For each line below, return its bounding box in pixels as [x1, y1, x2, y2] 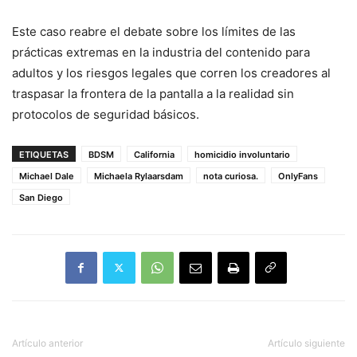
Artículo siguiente [268, 336, 345, 349]
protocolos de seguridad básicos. [12, 106, 199, 122]
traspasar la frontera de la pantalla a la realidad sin [12, 85, 294, 101]
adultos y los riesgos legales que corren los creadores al [12, 65, 331, 80]
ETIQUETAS [19, 148, 69, 160]
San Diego [19, 191, 63, 203]
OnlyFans [278, 170, 318, 182]
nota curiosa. [203, 170, 258, 182]
